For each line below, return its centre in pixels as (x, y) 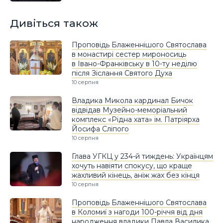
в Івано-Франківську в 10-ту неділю (134, 63)
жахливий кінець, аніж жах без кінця (136, 175)
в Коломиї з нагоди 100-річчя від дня (137, 212)
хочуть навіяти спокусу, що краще (132, 166)
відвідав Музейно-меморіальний (129, 110)
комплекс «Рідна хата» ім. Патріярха (136, 119)
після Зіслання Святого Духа (122, 73)
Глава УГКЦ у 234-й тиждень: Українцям (142, 156)
